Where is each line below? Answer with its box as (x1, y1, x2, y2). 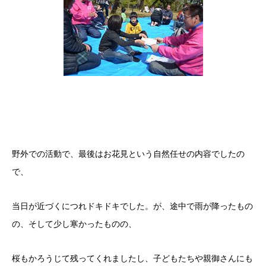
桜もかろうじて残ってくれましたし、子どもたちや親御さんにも (12, 254, 253, 263)
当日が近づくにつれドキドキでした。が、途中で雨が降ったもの (12, 201, 253, 211)
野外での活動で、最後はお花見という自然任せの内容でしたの (12, 149, 245, 159)
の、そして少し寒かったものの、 (12, 219, 137, 229)
